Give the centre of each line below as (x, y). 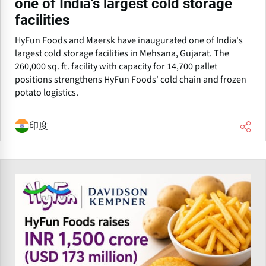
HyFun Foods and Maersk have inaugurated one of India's (129, 41)
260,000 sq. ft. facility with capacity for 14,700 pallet (116, 67)
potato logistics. (47, 93)
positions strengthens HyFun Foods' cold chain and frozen (131, 80)
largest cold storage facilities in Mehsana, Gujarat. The (122, 54)
